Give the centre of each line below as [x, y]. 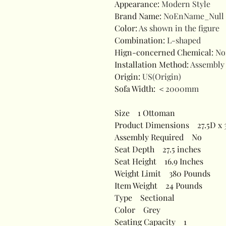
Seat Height [135, 161]
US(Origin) [162, 76]
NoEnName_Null [194, 16]
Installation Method [151, 64]
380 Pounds [186, 173]
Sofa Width [134, 89]
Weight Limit [138, 173]
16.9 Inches [180, 161]
